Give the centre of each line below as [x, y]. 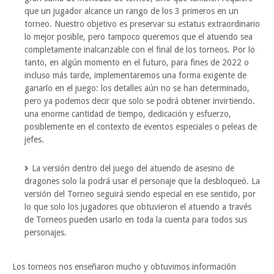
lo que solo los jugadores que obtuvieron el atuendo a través [138, 207]
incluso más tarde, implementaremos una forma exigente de [135, 76]
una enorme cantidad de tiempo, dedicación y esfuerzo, [128, 114]
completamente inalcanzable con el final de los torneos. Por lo [140, 50]
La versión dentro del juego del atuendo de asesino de [133, 168]
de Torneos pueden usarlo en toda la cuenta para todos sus [136, 220]
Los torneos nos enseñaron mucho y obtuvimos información [124, 267]
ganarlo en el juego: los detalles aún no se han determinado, [137, 88]
